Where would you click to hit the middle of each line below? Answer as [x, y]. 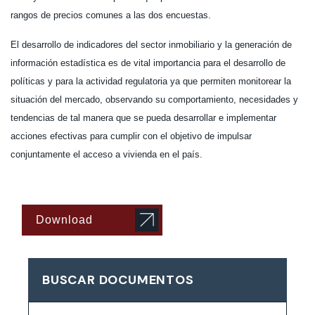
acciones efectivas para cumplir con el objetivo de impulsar [131, 136]
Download [64, 220]
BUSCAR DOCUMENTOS [118, 280]
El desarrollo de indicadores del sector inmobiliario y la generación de [151, 45]
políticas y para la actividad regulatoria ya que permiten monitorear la [151, 82]
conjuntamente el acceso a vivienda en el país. [107, 155]
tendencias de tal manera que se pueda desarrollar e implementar [143, 118]
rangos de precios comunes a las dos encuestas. [111, 15]
